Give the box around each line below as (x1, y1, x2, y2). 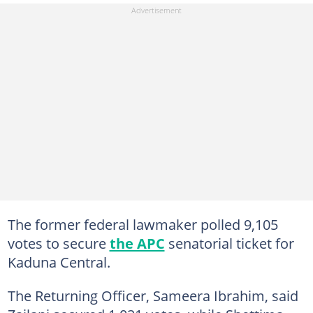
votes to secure (7, 233, 110, 253)
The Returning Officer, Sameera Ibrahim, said (7, 285, 298, 305)
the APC (109, 233, 165, 253)
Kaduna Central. (7, 252, 110, 272)
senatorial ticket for (164, 233, 294, 253)
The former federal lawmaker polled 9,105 (7, 214, 278, 234)
